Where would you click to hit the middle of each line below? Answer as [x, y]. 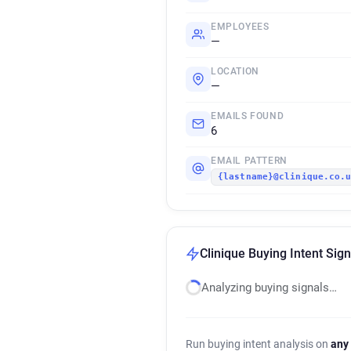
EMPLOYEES [240, 27]
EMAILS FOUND [248, 116]
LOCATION [235, 71]
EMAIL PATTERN [249, 161]
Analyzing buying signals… [269, 288]
